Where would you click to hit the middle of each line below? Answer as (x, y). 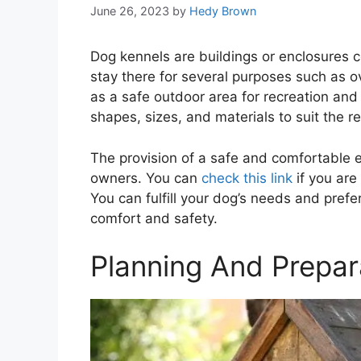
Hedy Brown (223, 11)
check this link (247, 178)
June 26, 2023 (130, 11)
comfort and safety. (154, 218)
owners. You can (146, 178)
